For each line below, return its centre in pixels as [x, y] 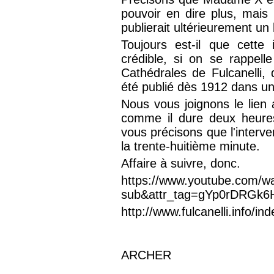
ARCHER [146, 255]
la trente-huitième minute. [191, 146]
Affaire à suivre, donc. [185, 164]
